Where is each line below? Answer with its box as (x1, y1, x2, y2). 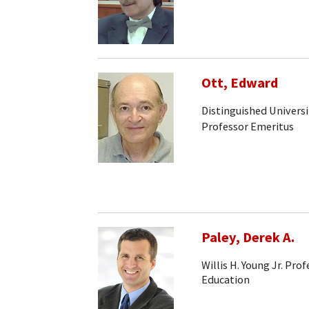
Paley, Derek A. (201, 228, 295, 246)
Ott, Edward (201, 73, 278, 92)
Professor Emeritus (201, 119, 294, 133)
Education (201, 272, 250, 287)
